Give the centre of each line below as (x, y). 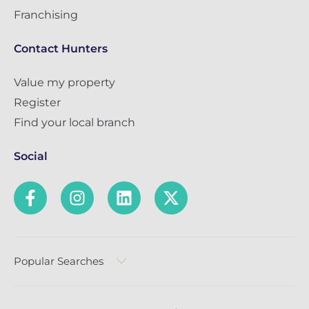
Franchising (46, 15)
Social (31, 157)
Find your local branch (74, 123)
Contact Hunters (61, 49)
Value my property (64, 83)
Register (37, 103)
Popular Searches (59, 261)
